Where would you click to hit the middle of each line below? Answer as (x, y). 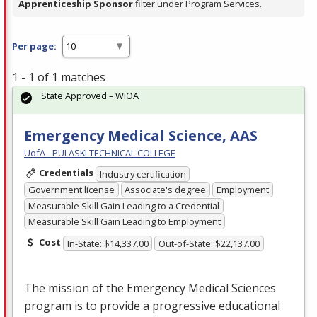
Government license (71, 190)
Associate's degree (166, 190)
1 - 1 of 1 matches (59, 77)
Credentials (66, 173)
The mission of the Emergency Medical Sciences (150, 288)
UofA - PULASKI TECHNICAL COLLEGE (100, 153)
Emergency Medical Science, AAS (141, 136)
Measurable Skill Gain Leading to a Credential (123, 206)
